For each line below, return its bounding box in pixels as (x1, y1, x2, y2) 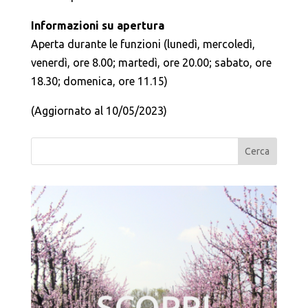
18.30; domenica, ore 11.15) (30, 74, 168, 87)
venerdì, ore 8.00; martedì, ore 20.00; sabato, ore (30, 56, 272, 69)
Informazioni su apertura (30, 19, 164, 32)
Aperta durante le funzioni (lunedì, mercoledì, (30, 37, 255, 50)
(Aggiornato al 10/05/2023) (30, 104, 167, 117)
